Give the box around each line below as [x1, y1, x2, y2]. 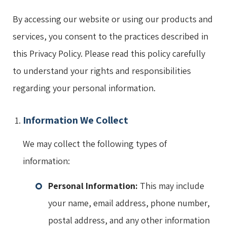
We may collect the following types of [23, 137, 167, 149]
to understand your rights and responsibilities [13, 64, 191, 77]
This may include [138, 179, 204, 192]
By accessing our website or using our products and [13, 13, 213, 25]
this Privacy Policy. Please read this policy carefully [13, 47, 205, 59]
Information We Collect [23, 113, 128, 127]
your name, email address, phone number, [48, 197, 210, 209]
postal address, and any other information [48, 214, 210, 226]
